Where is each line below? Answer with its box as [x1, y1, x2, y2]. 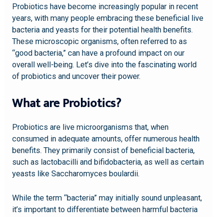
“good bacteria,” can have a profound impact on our [12, 48, 185, 58]
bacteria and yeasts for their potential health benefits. [12, 25, 193, 34]
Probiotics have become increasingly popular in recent [12, 1, 199, 11]
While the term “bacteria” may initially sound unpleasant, [12, 193, 202, 203]
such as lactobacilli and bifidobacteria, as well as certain [12, 157, 204, 167]
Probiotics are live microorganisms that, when [12, 123, 169, 132]
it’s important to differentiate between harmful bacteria [12, 205, 198, 215]
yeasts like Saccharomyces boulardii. [12, 169, 140, 179]
